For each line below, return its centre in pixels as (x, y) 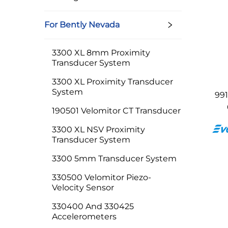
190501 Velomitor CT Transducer (116, 111)
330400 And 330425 (93, 206)
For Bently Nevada (82, 25)
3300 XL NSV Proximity (98, 130)
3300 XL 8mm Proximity (101, 53)
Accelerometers (84, 217)
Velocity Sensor (83, 188)
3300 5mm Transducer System (114, 159)
